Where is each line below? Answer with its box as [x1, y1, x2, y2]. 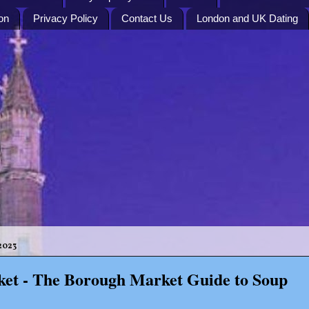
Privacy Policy [32, 12, 98, 25]
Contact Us [121, 12, 173, 25]
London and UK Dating [197, 12, 298, 25]
